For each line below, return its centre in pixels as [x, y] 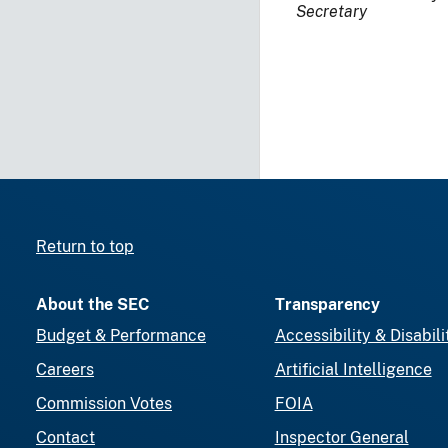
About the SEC [92, 304]
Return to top [85, 246]
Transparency [327, 304]
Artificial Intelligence [353, 369]
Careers [65, 369]
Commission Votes [104, 403]
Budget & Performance [121, 335]
